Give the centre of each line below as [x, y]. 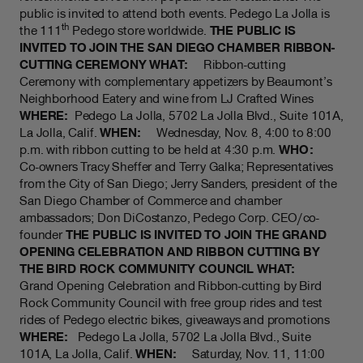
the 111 [41, 30]
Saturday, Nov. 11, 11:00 [252, 354]
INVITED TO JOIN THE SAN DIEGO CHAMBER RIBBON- [177, 47]
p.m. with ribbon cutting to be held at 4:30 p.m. [149, 149]
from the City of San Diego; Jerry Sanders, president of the [178, 184]
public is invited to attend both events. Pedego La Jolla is [175, 13]
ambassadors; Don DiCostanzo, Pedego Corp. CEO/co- [170, 218]
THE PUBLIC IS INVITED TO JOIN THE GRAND [196, 235]
